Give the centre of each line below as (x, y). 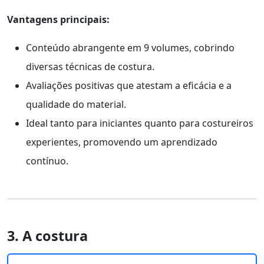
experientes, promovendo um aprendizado (122, 142)
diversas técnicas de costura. (90, 66)
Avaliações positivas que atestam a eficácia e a (129, 85)
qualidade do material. (76, 104)
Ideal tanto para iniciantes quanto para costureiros (140, 123)
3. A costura (47, 235)
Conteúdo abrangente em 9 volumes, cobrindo (130, 47)
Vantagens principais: (58, 19)
